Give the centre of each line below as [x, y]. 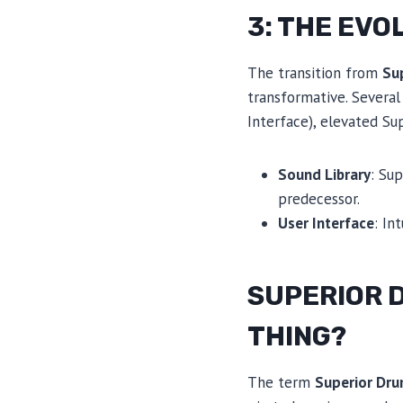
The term [281, 382]
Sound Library [324, 174]
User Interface [326, 223]
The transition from [315, 72]
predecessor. [319, 198]
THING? [297, 336]
